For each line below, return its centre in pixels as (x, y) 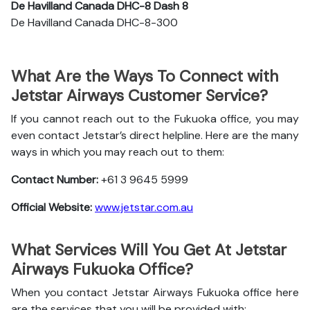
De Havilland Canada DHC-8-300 (94, 22)
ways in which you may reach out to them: (119, 152)
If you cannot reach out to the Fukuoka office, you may (155, 119)
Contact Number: (56, 180)
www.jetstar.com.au (144, 207)
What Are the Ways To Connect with (145, 76)
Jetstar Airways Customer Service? (139, 95)
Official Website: (53, 207)
